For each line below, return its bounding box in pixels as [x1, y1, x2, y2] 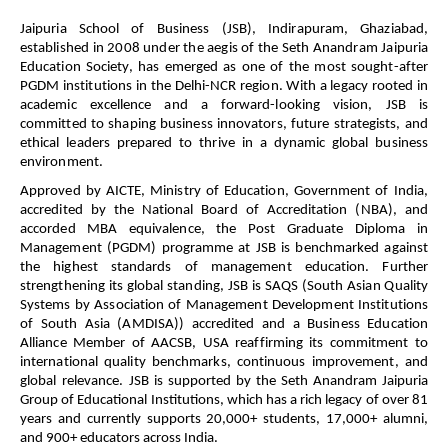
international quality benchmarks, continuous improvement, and [20, 355, 428, 371]
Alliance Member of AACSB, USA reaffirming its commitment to [20, 336, 428, 352]
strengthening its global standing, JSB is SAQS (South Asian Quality [20, 279, 428, 295]
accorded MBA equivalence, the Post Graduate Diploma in [20, 222, 428, 238]
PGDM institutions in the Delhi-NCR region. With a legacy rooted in [20, 78, 428, 94]
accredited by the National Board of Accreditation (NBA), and [20, 203, 428, 219]
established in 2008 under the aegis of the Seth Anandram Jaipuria [20, 40, 428, 56]
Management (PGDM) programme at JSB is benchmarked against [20, 241, 428, 257]
